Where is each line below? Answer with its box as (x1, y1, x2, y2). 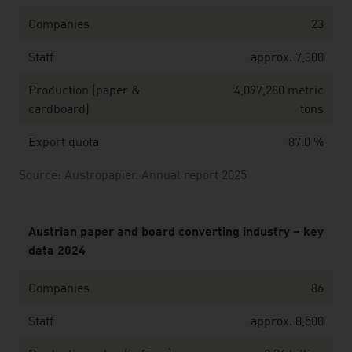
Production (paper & (28, 85, 141, 97)
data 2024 (28, 245, 86, 258)
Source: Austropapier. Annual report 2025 (19, 170, 247, 182)
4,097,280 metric (234, 85, 324, 97)
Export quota (28, 137, 99, 149)
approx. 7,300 (251, 52, 324, 64)
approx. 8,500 (251, 316, 324, 328)
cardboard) (28, 104, 90, 116)
